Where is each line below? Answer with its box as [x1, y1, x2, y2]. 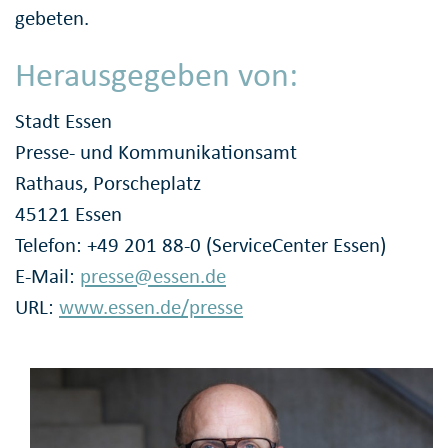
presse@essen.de [80, 262, 226, 289]
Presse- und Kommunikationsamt [15, 138, 297, 165]
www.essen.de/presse [59, 293, 243, 320]
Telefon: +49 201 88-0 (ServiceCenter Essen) [15, 231, 386, 258]
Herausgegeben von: [15, 54, 298, 96]
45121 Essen [15, 200, 122, 227]
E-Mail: [15, 262, 80, 289]
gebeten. [15, 5, 89, 32]
